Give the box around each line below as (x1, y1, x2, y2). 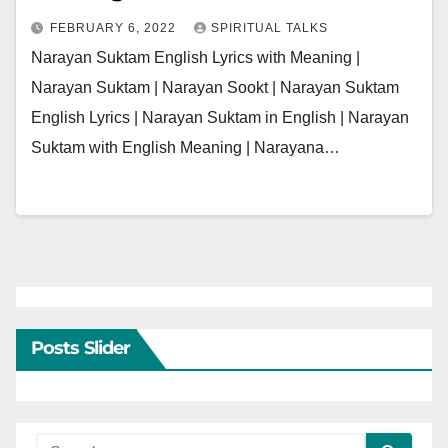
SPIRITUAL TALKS (211, 21, 328, 35)
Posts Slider (31, 337, 131, 359)
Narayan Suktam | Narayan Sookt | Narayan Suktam (31, 79, 399, 96)
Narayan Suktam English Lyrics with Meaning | (31, 49, 360, 66)
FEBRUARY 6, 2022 (50, 21, 180, 35)
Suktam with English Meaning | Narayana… (31, 139, 340, 156)
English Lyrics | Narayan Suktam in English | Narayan (31, 109, 409, 126)
